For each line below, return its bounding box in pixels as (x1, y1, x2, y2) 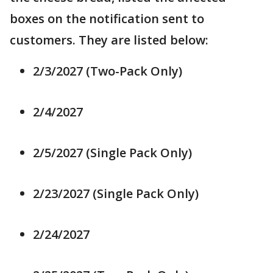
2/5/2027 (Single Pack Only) (33, 144, 192, 161)
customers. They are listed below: (10, 32, 208, 49)
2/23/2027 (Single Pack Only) (33, 185, 199, 202)
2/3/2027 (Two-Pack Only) (33, 63, 182, 80)
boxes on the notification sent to (10, 10, 204, 27)
